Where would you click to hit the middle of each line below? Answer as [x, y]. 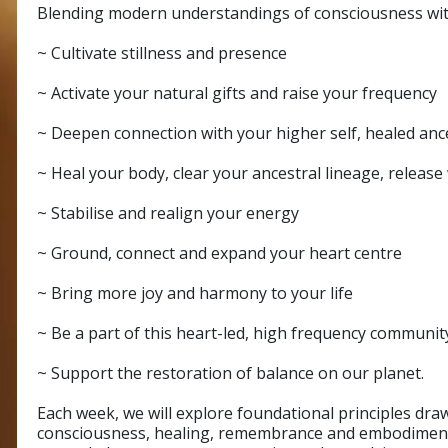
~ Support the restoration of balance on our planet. [230, 372]
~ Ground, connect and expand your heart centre [219, 252]
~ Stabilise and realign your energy [168, 212]
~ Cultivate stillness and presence [162, 52]
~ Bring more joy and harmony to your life [195, 292]
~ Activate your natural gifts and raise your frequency [237, 92]
